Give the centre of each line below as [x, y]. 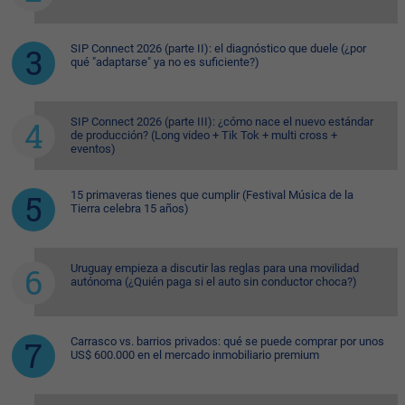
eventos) [93, 149]
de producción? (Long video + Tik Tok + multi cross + [204, 136]
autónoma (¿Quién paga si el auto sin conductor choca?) [214, 282]
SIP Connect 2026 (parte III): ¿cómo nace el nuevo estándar [222, 122]
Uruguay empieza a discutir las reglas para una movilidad [215, 268]
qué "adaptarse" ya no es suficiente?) [165, 62]
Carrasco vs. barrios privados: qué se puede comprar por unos [227, 342]
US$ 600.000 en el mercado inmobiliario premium [195, 355]
